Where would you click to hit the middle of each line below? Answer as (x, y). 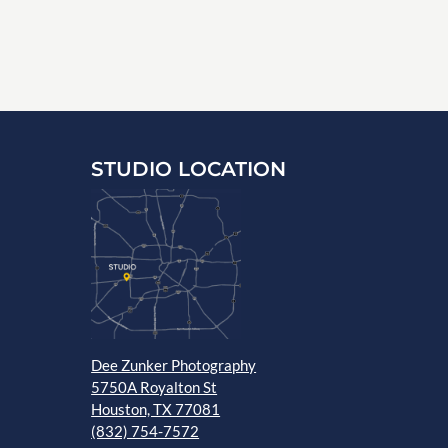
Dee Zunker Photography (174, 365)
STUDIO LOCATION (189, 169)
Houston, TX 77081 (156, 409)
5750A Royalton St (154, 387)
